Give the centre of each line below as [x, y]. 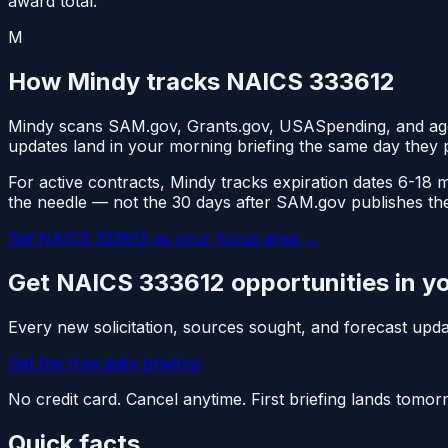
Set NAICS [51, 238]
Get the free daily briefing [104, 362]
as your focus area [223, 238]
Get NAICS [73, 282]
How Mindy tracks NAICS [158, 82]
